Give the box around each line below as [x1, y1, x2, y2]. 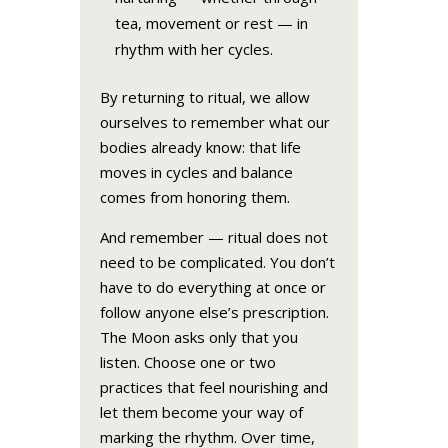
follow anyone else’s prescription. [99, 301, 329, 322]
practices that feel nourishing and [99, 376, 328, 397]
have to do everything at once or [99, 276, 326, 297]
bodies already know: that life [99, 136, 301, 157]
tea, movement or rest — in [114, 12, 308, 33]
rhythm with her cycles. [114, 38, 273, 59]
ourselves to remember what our [99, 111, 330, 132]
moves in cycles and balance [99, 161, 293, 182]
